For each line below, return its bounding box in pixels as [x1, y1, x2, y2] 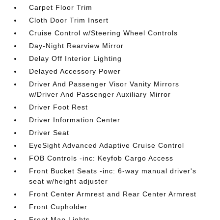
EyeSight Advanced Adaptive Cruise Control [29, 141, 185, 149]
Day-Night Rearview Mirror [29, 42, 124, 50]
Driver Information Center [29, 116, 121, 124]
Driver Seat [29, 129, 70, 137]
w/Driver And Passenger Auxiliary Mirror [29, 90, 171, 98]
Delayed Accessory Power [29, 67, 121, 75]
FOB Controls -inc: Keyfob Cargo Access [29, 154, 174, 162]
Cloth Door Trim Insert [29, 16, 109, 24]
